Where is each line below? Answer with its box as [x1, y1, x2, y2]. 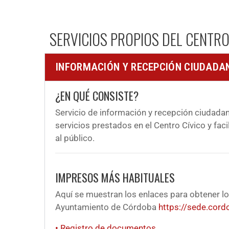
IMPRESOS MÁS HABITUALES [55, 169, 175, 186]
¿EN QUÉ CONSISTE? [55, 87, 139, 104]
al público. [55, 132, 95, 143]
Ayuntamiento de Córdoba [55, 201, 158, 212]
